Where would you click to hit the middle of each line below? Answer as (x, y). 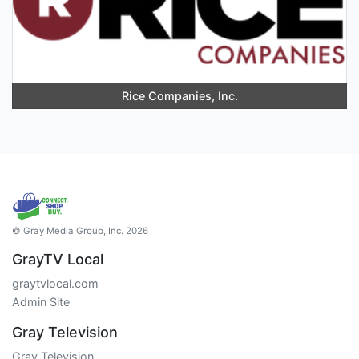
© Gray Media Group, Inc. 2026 (80, 230)
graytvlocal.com (55, 283)
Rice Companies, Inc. (179, 95)
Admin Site (41, 301)
